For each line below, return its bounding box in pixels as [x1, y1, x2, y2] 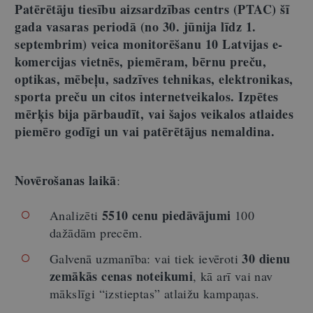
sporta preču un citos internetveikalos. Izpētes [15, 87, 279, 105]
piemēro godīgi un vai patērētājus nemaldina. [15, 122, 275, 140]
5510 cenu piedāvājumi [102, 205, 231, 224]
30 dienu [242, 249, 291, 268]
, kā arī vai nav [193, 267, 273, 284]
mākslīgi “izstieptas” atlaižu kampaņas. [50, 284, 260, 302]
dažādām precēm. [50, 224, 143, 241]
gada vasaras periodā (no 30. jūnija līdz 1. [15, 17, 256, 36]
